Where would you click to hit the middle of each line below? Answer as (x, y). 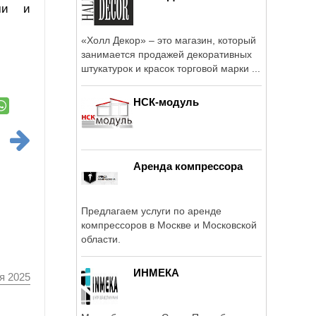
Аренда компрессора (188, 166)
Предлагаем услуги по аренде (151, 211)
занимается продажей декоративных (166, 54)
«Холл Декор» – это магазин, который (169, 40)
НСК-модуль (166, 102)
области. (101, 239)
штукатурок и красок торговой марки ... (171, 68)
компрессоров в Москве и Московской (169, 225)
